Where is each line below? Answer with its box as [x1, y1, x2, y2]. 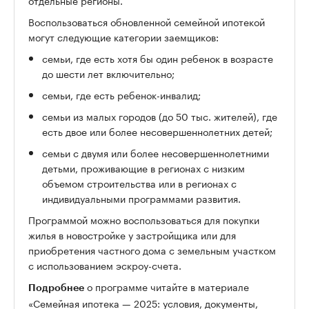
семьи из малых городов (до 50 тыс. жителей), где [42, 108, 277, 124]
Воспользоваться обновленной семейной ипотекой [28, 14, 265, 30]
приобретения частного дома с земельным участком [28, 242, 276, 258]
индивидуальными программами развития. [42, 190, 241, 206]
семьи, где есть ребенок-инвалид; [42, 87, 201, 103]
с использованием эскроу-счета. [28, 257, 181, 273]
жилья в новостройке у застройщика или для [28, 227, 236, 243]
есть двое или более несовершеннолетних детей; [42, 123, 272, 139]
